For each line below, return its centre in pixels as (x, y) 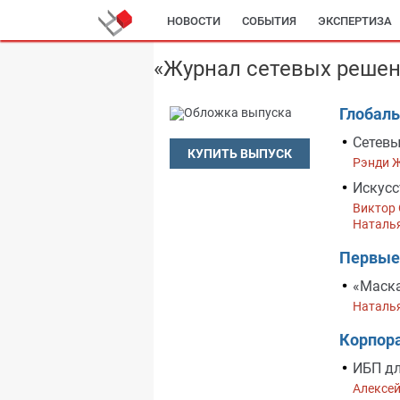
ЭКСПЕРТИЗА (355, 21)
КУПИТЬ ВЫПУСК (240, 154)
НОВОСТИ (194, 21)
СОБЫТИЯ (269, 21)
